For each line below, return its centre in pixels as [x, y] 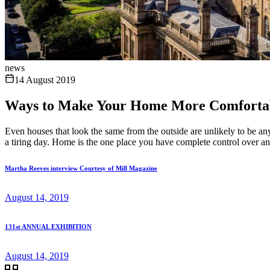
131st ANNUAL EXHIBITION [48, 226]
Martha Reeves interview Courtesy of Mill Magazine [81, 168]
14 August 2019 [45, 80]
